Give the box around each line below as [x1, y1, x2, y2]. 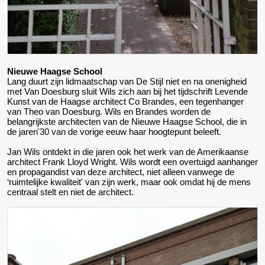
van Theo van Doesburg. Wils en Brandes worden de [7, 106, 211, 117]
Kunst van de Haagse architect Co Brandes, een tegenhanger [7, 96, 244, 107]
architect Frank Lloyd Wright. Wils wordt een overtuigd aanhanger [7, 157, 258, 167]
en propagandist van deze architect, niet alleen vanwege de [7, 167, 234, 177]
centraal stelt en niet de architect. [7, 187, 134, 198]
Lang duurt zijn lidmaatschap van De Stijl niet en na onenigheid [7, 76, 247, 87]
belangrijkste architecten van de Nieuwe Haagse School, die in [7, 117, 247, 127]
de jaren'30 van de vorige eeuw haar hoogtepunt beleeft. [7, 127, 221, 137]
